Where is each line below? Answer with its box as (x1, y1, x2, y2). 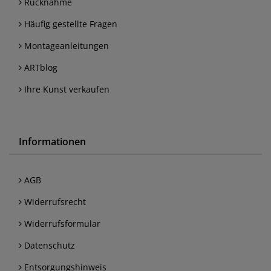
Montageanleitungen (22, 40, 109, 52)
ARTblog (22, 62, 57, 74)
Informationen (19, 135, 86, 149)
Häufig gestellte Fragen (22, 18, 117, 30)
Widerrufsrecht (22, 196, 86, 208)
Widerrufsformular (22, 218, 100, 230)
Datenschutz (22, 240, 75, 252)
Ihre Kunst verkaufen (22, 83, 109, 96)
